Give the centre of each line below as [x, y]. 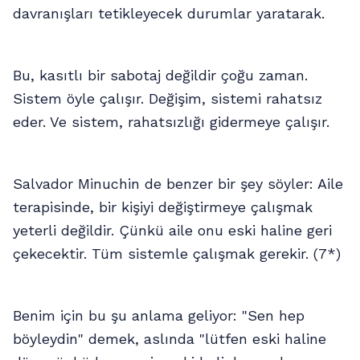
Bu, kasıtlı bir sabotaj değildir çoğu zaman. [160, 76]
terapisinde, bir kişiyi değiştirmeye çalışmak [163, 207]
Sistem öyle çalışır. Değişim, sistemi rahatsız [168, 99]
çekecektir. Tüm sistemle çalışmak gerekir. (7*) [177, 254]
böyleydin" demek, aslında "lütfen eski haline [170, 339]
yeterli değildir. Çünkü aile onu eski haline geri [172, 231]
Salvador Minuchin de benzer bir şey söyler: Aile [178, 184]
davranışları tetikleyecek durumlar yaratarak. [169, 14]
